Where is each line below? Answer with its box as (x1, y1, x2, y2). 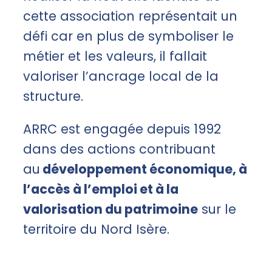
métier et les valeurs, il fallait (23, 47, 207, 66)
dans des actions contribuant (23, 140, 216, 158)
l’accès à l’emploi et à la (23, 180, 178, 199)
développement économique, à (40, 160, 247, 178)
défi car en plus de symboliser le (23, 27, 234, 46)
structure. (23, 87, 83, 106)
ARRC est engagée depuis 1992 (23, 120, 221, 138)
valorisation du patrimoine (23, 200, 198, 219)
